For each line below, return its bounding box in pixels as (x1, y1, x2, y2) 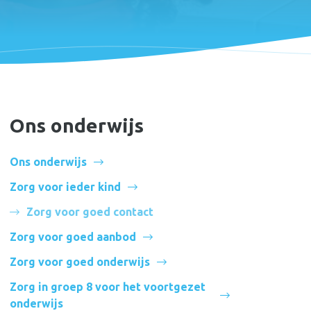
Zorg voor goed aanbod (10, 230, 136, 243)
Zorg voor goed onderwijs (10, 255, 150, 268)
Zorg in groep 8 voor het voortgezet (10, 280, 205, 293)
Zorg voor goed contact (26, 205, 153, 218)
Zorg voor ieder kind (10, 180, 121, 193)
